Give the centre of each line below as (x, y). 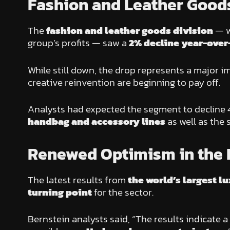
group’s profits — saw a (78, 43)
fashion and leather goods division (129, 31)
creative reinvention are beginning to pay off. (124, 82)
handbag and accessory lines (96, 122)
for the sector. (122, 192)
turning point (60, 192)
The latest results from (78, 180)
